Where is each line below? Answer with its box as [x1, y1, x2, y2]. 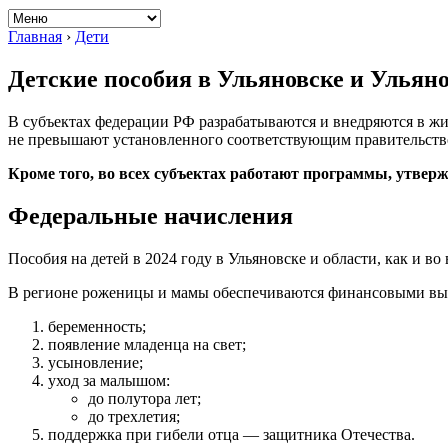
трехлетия [108, 407, 176, 425]
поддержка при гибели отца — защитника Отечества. [48, 425, 415, 443]
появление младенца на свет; [48, 335, 246, 353]
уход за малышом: [48, 371, 170, 389]
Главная [8, 28, 62, 45]
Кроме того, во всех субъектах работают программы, [8, 164, 396, 182]
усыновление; [48, 353, 143, 371]
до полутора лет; [88, 389, 201, 407]
